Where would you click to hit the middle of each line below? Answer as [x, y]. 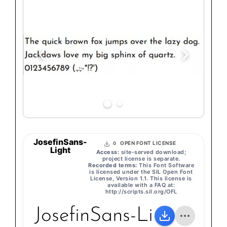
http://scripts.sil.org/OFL [141, 192]
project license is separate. [141, 159]
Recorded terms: [113, 165]
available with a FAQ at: [141, 185]
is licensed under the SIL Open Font [141, 172]
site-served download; [153, 152]
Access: [108, 152]
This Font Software [165, 165]
